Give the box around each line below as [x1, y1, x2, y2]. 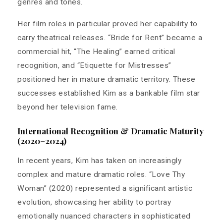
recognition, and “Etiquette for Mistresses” [17, 61, 171, 70]
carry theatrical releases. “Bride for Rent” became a [17, 33, 202, 43]
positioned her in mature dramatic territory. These [17, 75, 195, 84]
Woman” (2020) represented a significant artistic [17, 183, 192, 193]
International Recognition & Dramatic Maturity [17, 125, 204, 137]
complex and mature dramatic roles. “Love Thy [17, 169, 185, 179]
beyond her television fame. [17, 103, 118, 112]
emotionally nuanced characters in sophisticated [17, 211, 191, 221]
